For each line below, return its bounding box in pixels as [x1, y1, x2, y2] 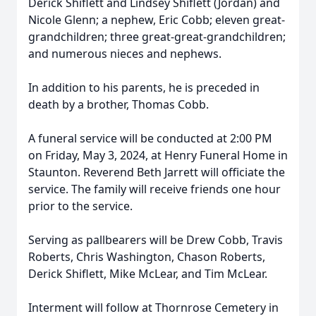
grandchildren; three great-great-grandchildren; [28, 29, 286, 44]
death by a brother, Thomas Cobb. [28, 97, 209, 112]
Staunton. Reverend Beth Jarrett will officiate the [28, 164, 285, 180]
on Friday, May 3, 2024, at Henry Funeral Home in [28, 147, 288, 163]
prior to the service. [28, 198, 135, 214]
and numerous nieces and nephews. [28, 46, 221, 61]
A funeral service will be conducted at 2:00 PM [28, 130, 272, 146]
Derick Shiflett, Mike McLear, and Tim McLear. [28, 266, 267, 281]
